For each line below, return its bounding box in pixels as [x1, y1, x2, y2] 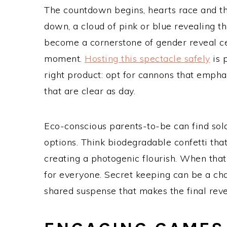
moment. [44, 53, 85, 65]
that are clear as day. [44, 85, 138, 97]
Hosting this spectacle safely [85, 53, 210, 65]
